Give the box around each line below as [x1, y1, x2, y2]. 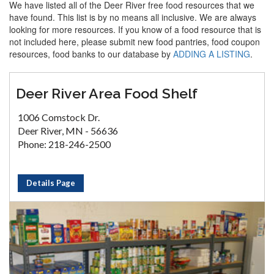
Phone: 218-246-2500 [18, 138, 111, 150]
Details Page [26, 178, 75, 188]
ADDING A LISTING [173, 48, 250, 60]
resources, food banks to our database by [9, 48, 173, 60]
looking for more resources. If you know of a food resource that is [9, 23, 261, 35]
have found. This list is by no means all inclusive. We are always [9, 11, 256, 23]
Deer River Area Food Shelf [16, 85, 198, 102]
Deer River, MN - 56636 [18, 125, 118, 136]
